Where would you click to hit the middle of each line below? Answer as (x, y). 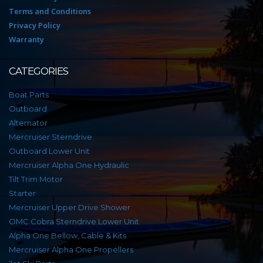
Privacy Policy (35, 25)
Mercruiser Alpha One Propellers (71, 249)
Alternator (28, 122)
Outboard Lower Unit (49, 151)
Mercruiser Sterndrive (50, 136)
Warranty (26, 39)
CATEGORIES (38, 71)
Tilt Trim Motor (36, 179)
